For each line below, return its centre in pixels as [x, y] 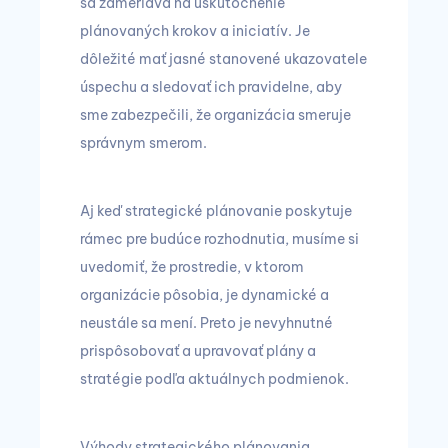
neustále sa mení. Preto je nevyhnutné [206, 323]
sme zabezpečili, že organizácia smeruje [215, 115]
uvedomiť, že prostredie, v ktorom [192, 267]
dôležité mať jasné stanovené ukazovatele [223, 59]
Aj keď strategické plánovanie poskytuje [216, 211]
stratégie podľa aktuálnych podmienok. [214, 379]
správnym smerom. [143, 143]
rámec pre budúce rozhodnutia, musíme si [219, 239]
